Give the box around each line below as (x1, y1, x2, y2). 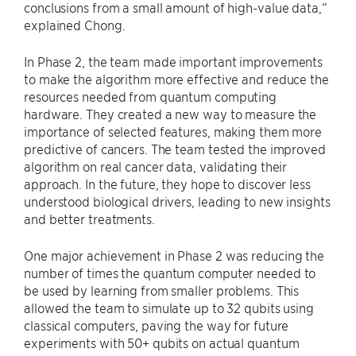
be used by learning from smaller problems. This (24, 281, 300, 298)
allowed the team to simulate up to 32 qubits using (24, 299, 314, 315)
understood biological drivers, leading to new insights (24, 192, 331, 209)
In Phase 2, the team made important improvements (24, 52, 323, 69)
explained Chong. (24, 16, 126, 33)
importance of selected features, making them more (24, 122, 323, 139)
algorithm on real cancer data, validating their (24, 157, 288, 174)
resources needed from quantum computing (24, 87, 277, 104)
